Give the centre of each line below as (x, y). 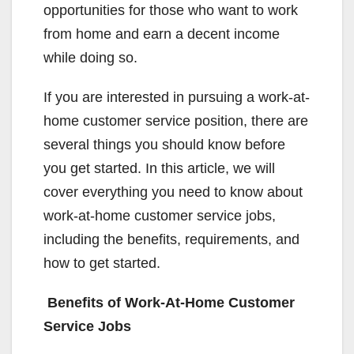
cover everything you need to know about (173, 192)
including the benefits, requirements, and (171, 239)
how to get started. (102, 263)
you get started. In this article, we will (159, 168)
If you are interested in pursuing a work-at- (177, 97)
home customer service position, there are (176, 121)
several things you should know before (164, 145)
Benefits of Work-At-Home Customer (169, 303)
